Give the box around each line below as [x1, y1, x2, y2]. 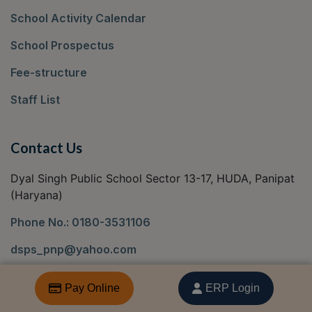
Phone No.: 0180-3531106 [10, 215, 150, 230]
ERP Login [205, 282, 260, 294]
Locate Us [10, 268, 73, 286]
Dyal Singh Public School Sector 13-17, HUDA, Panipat [10, 171, 295, 186]
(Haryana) [10, 188, 63, 203]
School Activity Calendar [10, 11, 146, 26]
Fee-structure [10, 65, 87, 80]
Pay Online [64, 282, 120, 294]
